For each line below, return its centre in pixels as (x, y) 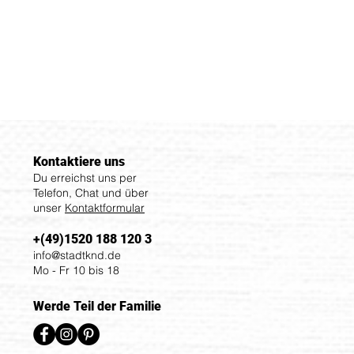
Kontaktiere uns (79, 162)
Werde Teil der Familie (97, 306)
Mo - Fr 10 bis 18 (76, 270)
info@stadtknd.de (77, 255)
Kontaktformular (105, 208)
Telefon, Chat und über (91, 193)
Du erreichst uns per (85, 178)
